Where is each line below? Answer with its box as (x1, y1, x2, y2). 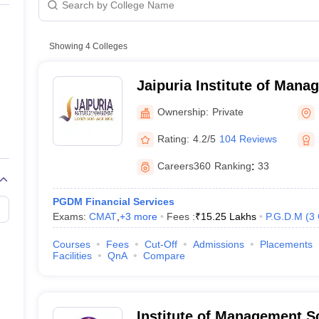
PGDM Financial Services (52, 196, 174, 207)
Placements (259, 239, 313, 250)
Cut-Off (144, 239, 177, 250)
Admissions (192, 239, 244, 250)
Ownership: (157, 105, 209, 117)
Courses (52, 239, 90, 250)
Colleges (90, 41, 127, 51)
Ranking (214, 160, 251, 172)
